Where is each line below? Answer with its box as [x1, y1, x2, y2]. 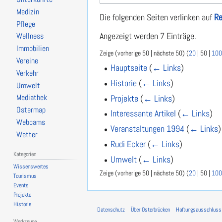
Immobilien [16, 44, 49, 54]
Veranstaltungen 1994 [111, 123, 185, 135]
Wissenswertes [13, 162, 49, 170]
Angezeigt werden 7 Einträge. [100, 30, 196, 42]
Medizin [16, 6, 39, 17]
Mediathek [16, 93, 47, 103]
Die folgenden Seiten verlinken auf [100, 11, 214, 23]
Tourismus [13, 171, 37, 180]
